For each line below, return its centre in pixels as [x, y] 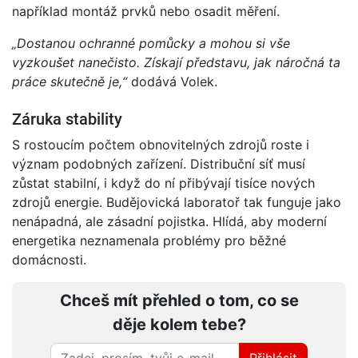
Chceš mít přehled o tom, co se [179, 301]
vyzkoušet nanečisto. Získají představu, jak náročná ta [176, 63]
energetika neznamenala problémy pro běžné [149, 241]
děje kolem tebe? [179, 325]
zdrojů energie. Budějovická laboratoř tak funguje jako [177, 203]
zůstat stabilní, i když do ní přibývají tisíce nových [163, 183]
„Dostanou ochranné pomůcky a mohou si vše [151, 44]
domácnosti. [49, 260]
